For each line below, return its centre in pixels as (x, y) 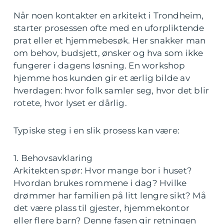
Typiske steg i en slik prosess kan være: (96, 131)
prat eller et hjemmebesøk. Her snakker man (110, 41)
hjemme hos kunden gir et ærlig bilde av (102, 78)
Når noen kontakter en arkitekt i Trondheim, (109, 16)
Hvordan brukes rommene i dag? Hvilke (100, 183)
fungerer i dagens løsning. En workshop (99, 66)
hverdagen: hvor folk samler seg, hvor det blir (111, 91)
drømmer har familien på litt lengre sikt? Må (110, 196)
